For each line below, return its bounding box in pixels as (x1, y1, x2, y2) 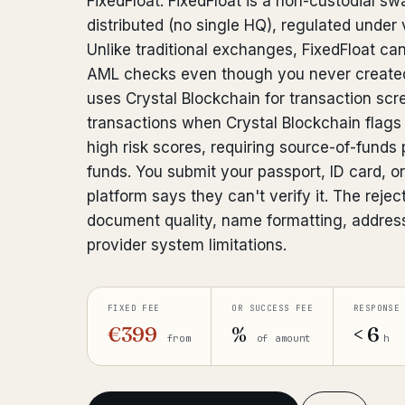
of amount (250, 332, 312, 344)
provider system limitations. (87, 236, 287, 254)
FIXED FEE (108, 303, 160, 314)
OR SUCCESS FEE (231, 303, 313, 314)
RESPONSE (353, 303, 400, 314)
